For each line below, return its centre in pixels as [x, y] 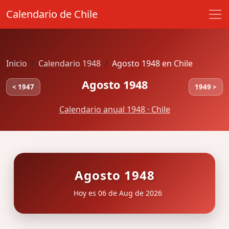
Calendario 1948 [70, 63]
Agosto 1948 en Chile [152, 63]
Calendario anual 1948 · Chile [114, 110]
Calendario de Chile [52, 14]
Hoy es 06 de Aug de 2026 [117, 193]
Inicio [17, 63]
